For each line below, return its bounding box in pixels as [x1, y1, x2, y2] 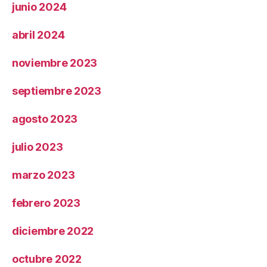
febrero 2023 [12, 196, 80, 209]
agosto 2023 [12, 112, 78, 125]
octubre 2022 [12, 252, 82, 265]
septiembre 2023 [12, 84, 101, 97]
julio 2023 [12, 140, 63, 153]
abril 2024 [12, 28, 65, 41]
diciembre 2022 [12, 224, 94, 237]
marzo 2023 [12, 168, 75, 181]
